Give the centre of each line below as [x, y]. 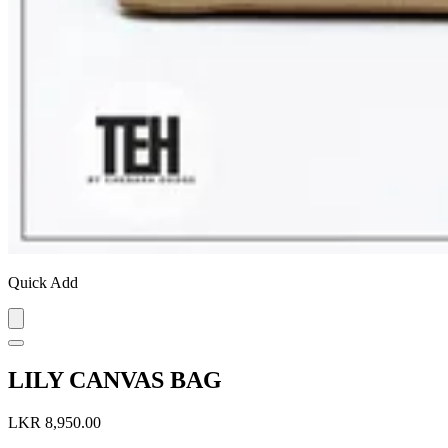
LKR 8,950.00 [54, 422]
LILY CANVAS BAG [115, 379]
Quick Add [43, 282]
